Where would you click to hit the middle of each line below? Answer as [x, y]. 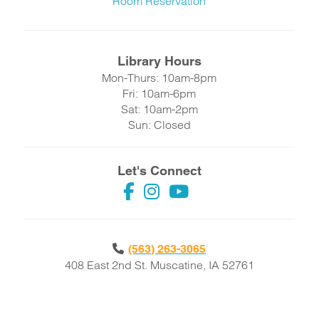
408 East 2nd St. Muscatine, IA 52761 [159, 265]
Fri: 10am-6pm [159, 93]
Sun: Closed [159, 125]
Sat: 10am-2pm [159, 109]
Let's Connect [159, 171]
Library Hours [159, 61]
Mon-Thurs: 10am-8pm [159, 78]
